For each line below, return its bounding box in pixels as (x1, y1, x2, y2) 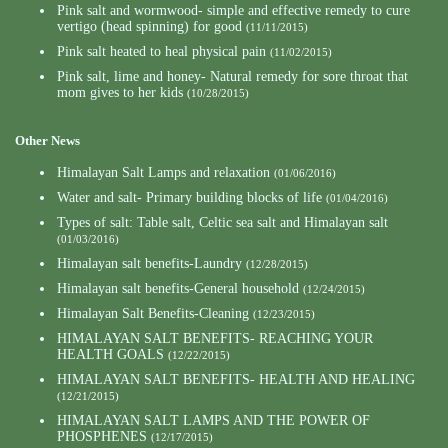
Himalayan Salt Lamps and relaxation (57, 165, 270, 181)
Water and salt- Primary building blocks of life (57, 190, 322, 206)
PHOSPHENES (57, 429, 147, 445)
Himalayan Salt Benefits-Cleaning (57, 306, 249, 322)
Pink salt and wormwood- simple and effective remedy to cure (57, 3, 410, 19)
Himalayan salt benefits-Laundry (57, 256, 242, 272)
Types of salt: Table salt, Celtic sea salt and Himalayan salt (57, 215, 388, 231)
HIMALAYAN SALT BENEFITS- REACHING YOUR (57, 331, 373, 347)
